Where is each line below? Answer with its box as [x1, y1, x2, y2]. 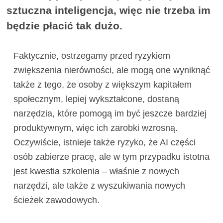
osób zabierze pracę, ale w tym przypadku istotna [13, 152, 210, 162]
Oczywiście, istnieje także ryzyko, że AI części [13, 137, 196, 148]
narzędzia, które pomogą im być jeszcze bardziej [13, 109, 207, 119]
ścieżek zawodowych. [13, 195, 100, 206]
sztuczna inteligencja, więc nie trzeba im [6, 4, 211, 16]
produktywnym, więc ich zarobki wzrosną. [13, 123, 178, 133]
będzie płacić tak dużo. [6, 20, 123, 32]
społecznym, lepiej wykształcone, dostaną [13, 94, 179, 105]
